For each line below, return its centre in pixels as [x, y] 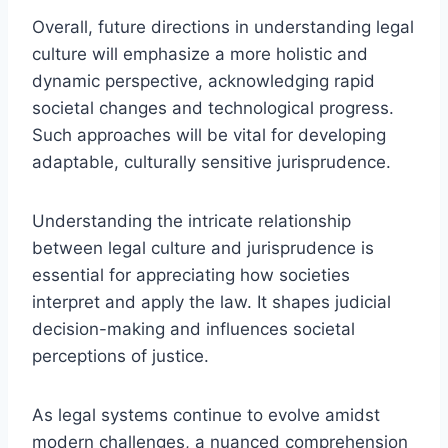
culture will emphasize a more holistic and [200, 53]
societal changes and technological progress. [213, 107]
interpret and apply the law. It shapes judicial [211, 301]
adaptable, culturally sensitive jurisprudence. [211, 161]
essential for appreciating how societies [191, 274]
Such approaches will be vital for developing [209, 134]
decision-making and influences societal [193, 328]
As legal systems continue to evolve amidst [206, 414]
